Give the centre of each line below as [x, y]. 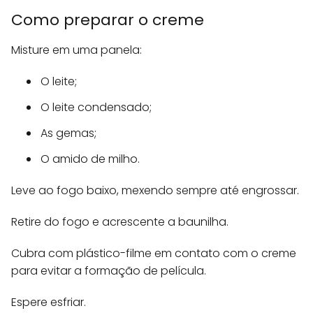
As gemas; [68, 133]
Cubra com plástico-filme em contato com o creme [154, 254]
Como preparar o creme [108, 20]
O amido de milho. [90, 159]
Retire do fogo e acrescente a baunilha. [120, 222]
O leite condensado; [96, 108]
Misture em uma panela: [77, 50]
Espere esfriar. [49, 303]
